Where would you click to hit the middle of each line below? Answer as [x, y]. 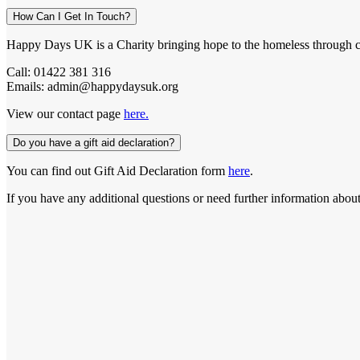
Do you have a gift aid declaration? [94, 142]
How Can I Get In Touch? [72, 16]
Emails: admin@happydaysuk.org [92, 86]
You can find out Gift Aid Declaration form [117, 170]
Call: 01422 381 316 [59, 72]
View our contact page [65, 113]
